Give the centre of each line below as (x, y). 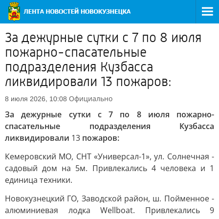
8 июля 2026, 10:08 (36, 99)
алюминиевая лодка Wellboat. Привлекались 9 (109, 210)
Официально (91, 99)
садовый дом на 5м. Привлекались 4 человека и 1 (109, 168)
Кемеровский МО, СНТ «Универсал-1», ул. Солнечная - (109, 156)
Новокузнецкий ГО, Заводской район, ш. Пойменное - (109, 198)
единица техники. (39, 180)
